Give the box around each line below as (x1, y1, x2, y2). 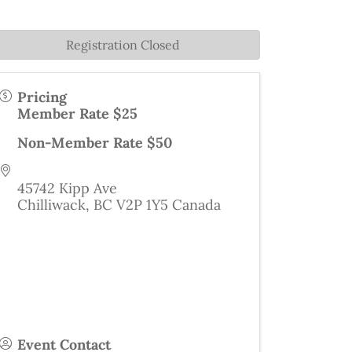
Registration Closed (65, 37, 180, 53)
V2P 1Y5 (116, 196, 168, 214)
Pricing (17, 88, 67, 106)
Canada (172, 196, 221, 214)
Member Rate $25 (17, 104, 137, 123)
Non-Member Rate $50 (17, 134, 172, 152)
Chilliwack (17, 196, 86, 214)
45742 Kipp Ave (17, 179, 117, 197)
